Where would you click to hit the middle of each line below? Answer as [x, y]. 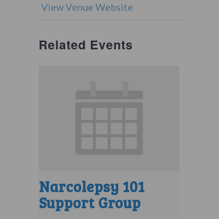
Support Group [90, 202]
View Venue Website [87, 7]
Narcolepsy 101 [92, 186]
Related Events [86, 44]
